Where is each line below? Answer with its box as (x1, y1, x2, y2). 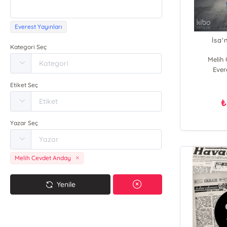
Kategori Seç (10, 43, 47, 51)
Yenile (57, 179, 76, 189)
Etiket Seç (10, 81, 39, 89)
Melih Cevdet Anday (15, 154, 71, 162)
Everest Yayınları (15, 23, 63, 30)
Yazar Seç (10, 119, 39, 127)
